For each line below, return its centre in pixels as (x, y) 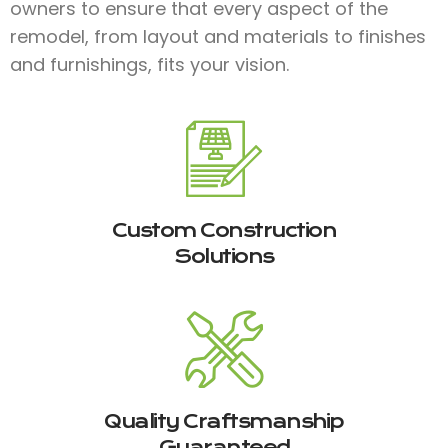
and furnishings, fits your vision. (149, 64)
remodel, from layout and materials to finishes (218, 36)
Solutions (224, 256)
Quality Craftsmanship (224, 421)
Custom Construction (224, 230)
